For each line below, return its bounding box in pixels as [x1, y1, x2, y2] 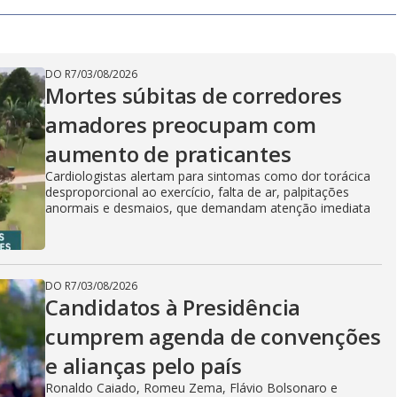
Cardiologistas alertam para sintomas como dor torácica [45, 167, 370, 184]
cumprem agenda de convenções [45, 322, 381, 351]
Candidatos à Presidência [45, 292, 301, 322]
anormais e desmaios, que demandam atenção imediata [45, 199, 370, 216]
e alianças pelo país [45, 351, 243, 380]
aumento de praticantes [45, 139, 292, 168]
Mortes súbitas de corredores [45, 81, 342, 110]
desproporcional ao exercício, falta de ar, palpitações [45, 183, 349, 200]
